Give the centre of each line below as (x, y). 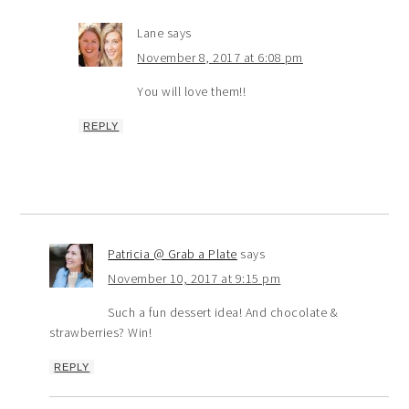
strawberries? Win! (101, 332)
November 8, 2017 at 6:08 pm (220, 57)
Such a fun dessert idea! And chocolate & (223, 312)
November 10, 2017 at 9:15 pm (194, 278)
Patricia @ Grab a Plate (173, 253)
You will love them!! (192, 91)
